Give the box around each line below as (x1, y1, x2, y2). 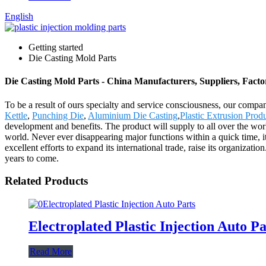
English (5, 11, 33, 21)
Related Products (5, 175, 88, 188)
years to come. (5, 153, 59, 163)
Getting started (28, 42, 83, 52)
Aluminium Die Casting (88, 110, 178, 121)
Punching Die (32, 110, 84, 121)
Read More (30, 246, 72, 256)
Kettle (5, 110, 27, 121)
